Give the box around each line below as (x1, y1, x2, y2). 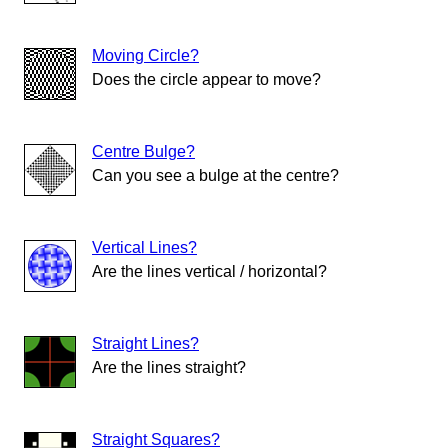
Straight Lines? (92, 335, 199, 353)
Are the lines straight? (92, 359, 246, 377)
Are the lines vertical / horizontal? (92, 263, 327, 281)
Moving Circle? (92, 47, 199, 65)
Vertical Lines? (92, 239, 197, 257)
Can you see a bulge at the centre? (92, 167, 339, 185)
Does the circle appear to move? (92, 71, 321, 89)
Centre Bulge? (92, 143, 195, 161)
